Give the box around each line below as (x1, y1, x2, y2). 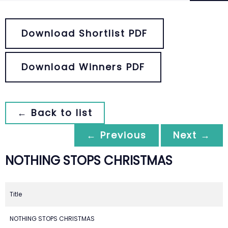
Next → (173, 129, 211, 141)
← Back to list (17, 106, 93, 119)
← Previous (87, 129, 147, 141)
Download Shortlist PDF (21, 27, 148, 40)
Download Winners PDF (21, 61, 145, 73)
